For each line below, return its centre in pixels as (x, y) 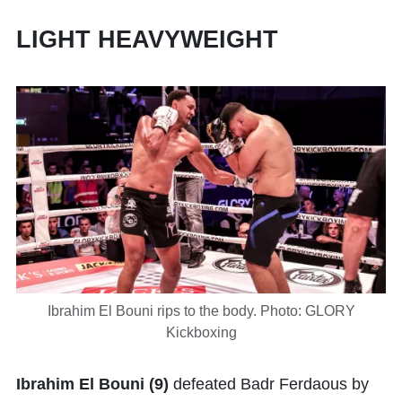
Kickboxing (201, 333)
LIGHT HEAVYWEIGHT (147, 39)
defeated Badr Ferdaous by (269, 385)
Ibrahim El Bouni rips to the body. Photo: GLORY (201, 311)
